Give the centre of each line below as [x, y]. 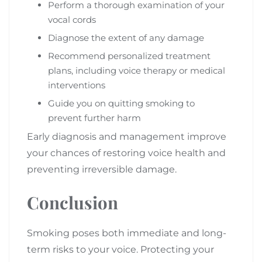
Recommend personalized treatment [129, 56]
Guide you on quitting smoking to [121, 103]
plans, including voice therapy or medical [137, 70]
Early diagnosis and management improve [127, 136]
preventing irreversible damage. [102, 169]
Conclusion [73, 202]
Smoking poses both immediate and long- [127, 233]
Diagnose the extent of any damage [126, 37]
